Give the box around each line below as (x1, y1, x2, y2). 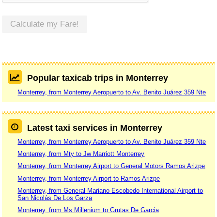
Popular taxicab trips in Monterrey (27, 73, 168, 83)
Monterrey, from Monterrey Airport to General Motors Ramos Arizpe (17, 162, 205, 170)
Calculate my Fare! (10, 19, 79, 29)
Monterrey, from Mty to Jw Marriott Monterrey (17, 150, 145, 158)
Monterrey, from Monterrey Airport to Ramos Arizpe (17, 174, 160, 182)
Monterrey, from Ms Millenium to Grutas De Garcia (17, 206, 159, 214)
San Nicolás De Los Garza (17, 194, 93, 201)
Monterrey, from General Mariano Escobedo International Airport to (17, 186, 203, 194)
